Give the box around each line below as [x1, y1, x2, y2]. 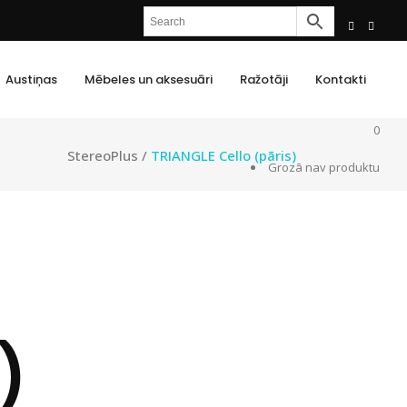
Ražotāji [240, 70, 288, 88]
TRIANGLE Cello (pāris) [151, 146, 296, 165]
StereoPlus [67, 146, 138, 165]
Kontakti [315, 70, 366, 88]
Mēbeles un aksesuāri [84, 70, 213, 88]
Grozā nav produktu [268, 159, 380, 175]
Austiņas [5, 70, 57, 88]
